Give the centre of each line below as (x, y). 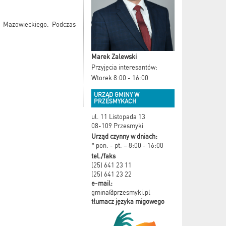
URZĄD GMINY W (117, 95)
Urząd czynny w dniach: (124, 136)
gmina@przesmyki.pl (121, 192)
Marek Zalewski (114, 56)
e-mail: (102, 183)
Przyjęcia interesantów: (124, 67)
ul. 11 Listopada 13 (118, 117)
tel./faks (103, 156)
